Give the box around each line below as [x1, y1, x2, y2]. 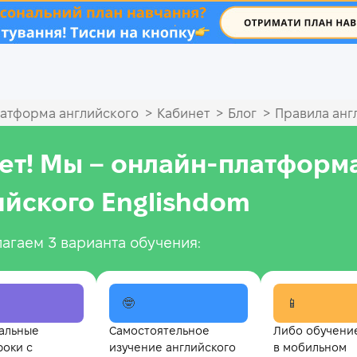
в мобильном [273, 341, 347, 355]
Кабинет [157, 107, 210, 121]
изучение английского [108, 341, 236, 355]
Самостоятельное [108, 324, 210, 338]
